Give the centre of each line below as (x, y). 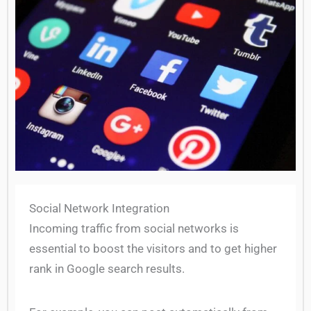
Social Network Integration (99, 208)
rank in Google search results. (107, 268)
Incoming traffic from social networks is (134, 228)
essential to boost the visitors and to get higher (153, 248)
